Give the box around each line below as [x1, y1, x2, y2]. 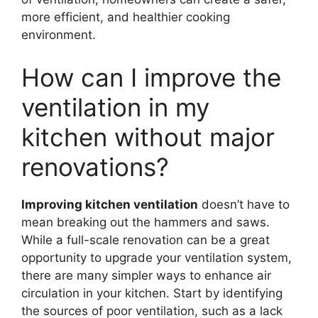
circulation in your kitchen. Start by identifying [21, 285, 283, 300]
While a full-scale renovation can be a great [21, 232, 270, 247]
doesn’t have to [198, 197, 290, 212]
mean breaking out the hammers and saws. [21, 214, 270, 229]
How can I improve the [21, 62, 281, 92]
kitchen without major [21, 121, 275, 152]
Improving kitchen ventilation [21, 197, 198, 212]
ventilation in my [21, 92, 209, 122]
